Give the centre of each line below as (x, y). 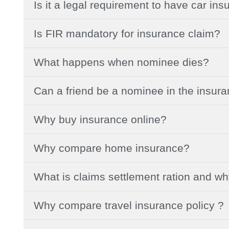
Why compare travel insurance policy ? (129, 205)
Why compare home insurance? (112, 148)
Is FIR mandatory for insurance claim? (127, 33)
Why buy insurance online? (100, 119)
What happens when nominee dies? (121, 62)
